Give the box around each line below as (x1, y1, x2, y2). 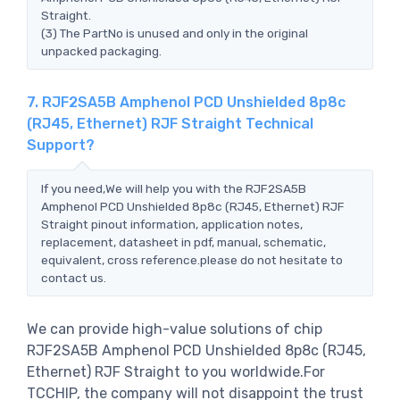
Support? (27, 136, 95, 154)
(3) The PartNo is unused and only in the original (41, 25, 308, 40)
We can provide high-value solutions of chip (27, 320, 322, 337)
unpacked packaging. (41, 43, 162, 58)
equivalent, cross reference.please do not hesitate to (41, 252, 343, 267)
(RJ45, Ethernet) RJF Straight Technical (27, 114, 313, 132)
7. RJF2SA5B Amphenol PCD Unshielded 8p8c (27, 93, 346, 111)
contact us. (41, 270, 106, 285)
